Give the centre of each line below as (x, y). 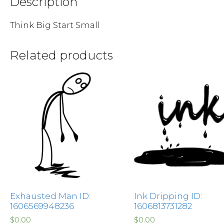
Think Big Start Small (55, 25)
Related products (61, 55)
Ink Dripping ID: (168, 196)
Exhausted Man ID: (50, 196)
